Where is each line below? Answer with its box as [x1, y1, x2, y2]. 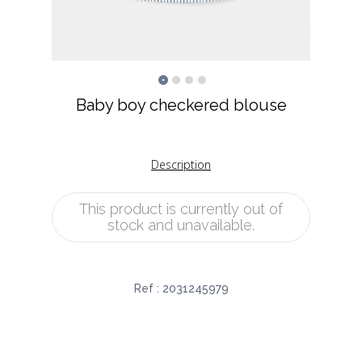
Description [151, 157, 211, 173]
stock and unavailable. [107, 217, 255, 234]
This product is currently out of [79, 200, 283, 218]
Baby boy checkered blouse [75, 95, 287, 115]
